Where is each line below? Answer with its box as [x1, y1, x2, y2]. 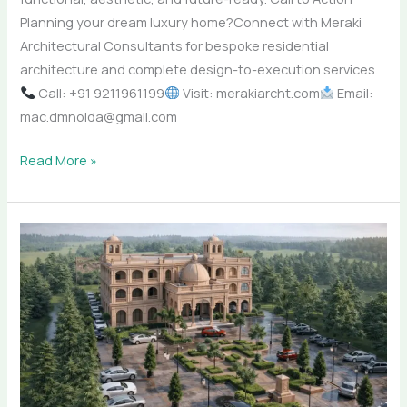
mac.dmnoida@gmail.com [20, 106, 178, 125]
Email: [334, 83, 374, 102]
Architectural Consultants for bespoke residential [20, 35, 330, 55]
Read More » [20, 150, 98, 169]
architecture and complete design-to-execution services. [20, 59, 379, 78]
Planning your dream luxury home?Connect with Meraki [20, 12, 362, 31]
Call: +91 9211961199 [35, 83, 165, 102]
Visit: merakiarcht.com [179, 83, 320, 102]
